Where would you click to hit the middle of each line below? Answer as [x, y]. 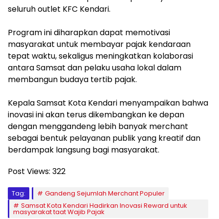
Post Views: [29, 172]
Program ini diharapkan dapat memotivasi [89, 33]
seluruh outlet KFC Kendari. [59, 9]
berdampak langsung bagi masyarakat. [84, 150]
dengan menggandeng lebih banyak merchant [98, 127]
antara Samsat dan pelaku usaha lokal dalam [95, 68]
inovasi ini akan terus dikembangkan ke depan [96, 115]
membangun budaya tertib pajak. [72, 80]
